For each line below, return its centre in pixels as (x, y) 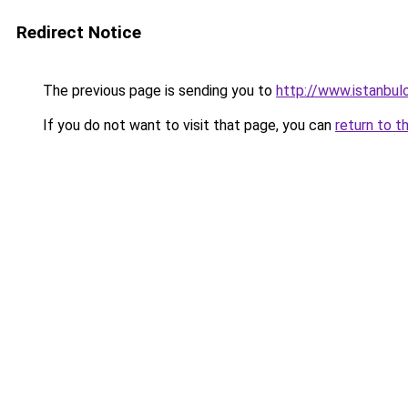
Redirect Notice (79, 32)
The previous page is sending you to (158, 91)
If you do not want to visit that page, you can (187, 125)
